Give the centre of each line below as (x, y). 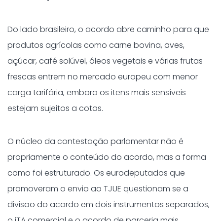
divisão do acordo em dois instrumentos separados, (109, 204)
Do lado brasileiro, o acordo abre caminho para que (108, 29)
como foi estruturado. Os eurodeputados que (96, 173)
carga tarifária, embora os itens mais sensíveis (97, 92)
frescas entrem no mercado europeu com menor (103, 77)
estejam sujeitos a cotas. (55, 108)
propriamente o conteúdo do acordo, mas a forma (107, 157)
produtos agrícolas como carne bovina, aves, (96, 45)
